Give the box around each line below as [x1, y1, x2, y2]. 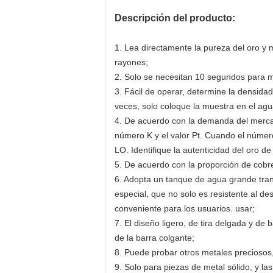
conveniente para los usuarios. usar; [115, 204, 255, 213]
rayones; [115, 57, 148, 67]
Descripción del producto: [115, 13, 235, 23]
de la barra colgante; [115, 233, 194, 243]
